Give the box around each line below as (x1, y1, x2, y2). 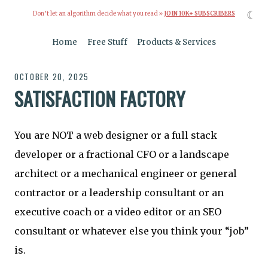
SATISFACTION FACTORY (14, 84, 185, 113)
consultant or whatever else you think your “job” (14, 224, 249, 237)
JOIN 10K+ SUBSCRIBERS (164, 10, 235, 18)
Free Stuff (87, 37, 127, 48)
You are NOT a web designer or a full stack (14, 129, 217, 141)
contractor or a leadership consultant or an (14, 186, 224, 199)
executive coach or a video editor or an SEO (14, 205, 221, 218)
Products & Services (136, 37, 216, 48)
